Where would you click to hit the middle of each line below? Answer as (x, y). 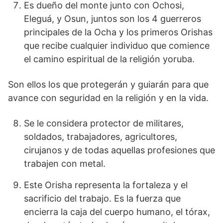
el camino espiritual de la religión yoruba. (109, 59)
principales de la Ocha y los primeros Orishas (118, 32)
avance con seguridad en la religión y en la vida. (108, 98)
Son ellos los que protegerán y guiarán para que (108, 84)
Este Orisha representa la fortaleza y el (106, 185)
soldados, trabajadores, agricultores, (101, 136)
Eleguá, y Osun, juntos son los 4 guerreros (112, 18)
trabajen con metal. (65, 163)
